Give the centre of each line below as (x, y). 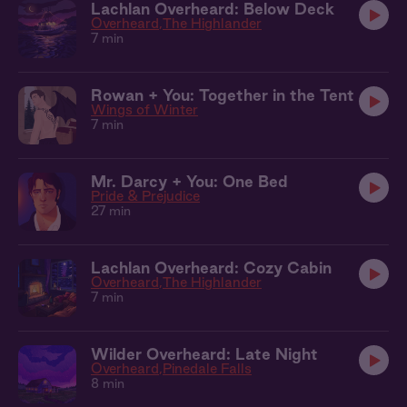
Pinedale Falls (207, 368)
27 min (111, 211)
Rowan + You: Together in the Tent (223, 95)
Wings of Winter (144, 109)
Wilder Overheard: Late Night (204, 354)
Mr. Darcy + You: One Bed (189, 181)
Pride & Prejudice (145, 196)
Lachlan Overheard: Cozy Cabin (211, 268)
